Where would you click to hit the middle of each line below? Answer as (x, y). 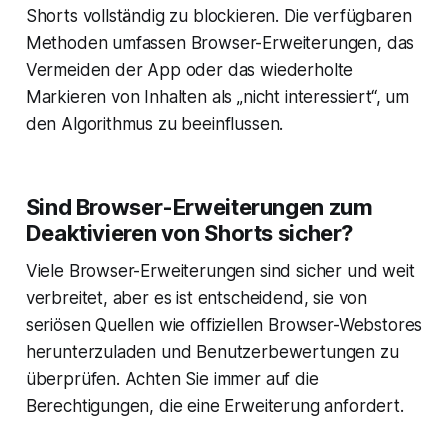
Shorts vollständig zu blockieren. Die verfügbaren (218, 15)
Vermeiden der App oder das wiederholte (189, 69)
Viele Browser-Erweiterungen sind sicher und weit (220, 270)
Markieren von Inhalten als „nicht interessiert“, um (217, 96)
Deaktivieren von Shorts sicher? (189, 232)
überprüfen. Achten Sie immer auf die (172, 378)
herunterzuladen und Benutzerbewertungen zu (212, 351)
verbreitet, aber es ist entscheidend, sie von (196, 297)
